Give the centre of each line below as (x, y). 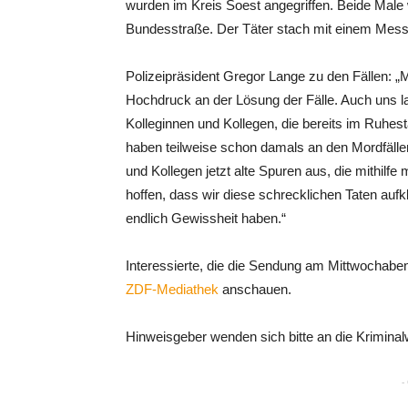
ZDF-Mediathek (172, 289)
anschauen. (255, 289)
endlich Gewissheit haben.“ (206, 218)
